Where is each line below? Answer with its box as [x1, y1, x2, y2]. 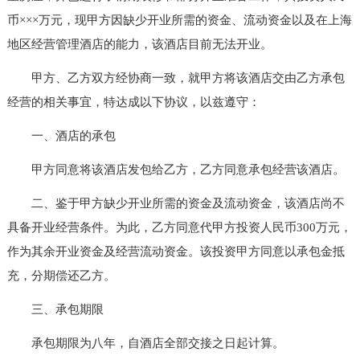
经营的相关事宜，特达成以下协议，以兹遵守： [6, 95, 260, 108]
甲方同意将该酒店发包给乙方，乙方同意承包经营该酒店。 [6, 162, 345, 176]
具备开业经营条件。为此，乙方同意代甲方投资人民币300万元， [6, 220, 352, 234]
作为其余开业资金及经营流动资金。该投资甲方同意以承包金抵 [6, 244, 345, 258]
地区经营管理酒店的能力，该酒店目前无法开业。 [6, 37, 272, 51]
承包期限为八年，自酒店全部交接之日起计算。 [6, 336, 284, 350]
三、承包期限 [6, 302, 104, 316]
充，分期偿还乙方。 [6, 268, 116, 282]
